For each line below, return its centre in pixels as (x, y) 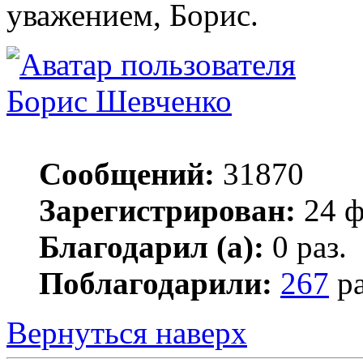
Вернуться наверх (127, 333)
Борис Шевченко (119, 101)
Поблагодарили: (156, 284)
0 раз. (305, 247)
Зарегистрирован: (167, 211)
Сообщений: (127, 174)
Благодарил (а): (152, 247)
